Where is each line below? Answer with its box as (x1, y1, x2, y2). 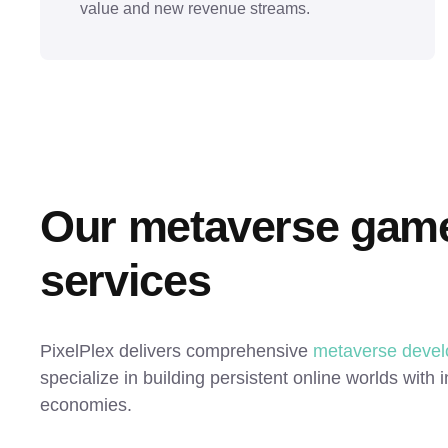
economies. (40, 395, 132, 415)
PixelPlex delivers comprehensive (40, 341, 308, 361)
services (40, 255, 211, 306)
